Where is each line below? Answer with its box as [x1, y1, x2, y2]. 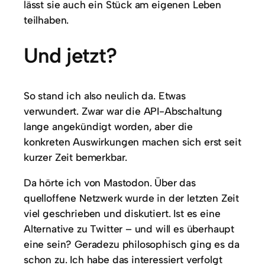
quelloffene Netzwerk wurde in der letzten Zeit [24, 192, 240, 205]
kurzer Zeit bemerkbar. [24, 151, 131, 164]
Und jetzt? [24, 43, 117, 68]
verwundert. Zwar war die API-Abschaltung [24, 105, 223, 118]
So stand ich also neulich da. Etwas [24, 89, 186, 102]
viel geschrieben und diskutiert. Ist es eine [24, 207, 221, 220]
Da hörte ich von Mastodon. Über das [24, 176, 196, 189]
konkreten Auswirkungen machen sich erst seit [24, 135, 241, 148]
